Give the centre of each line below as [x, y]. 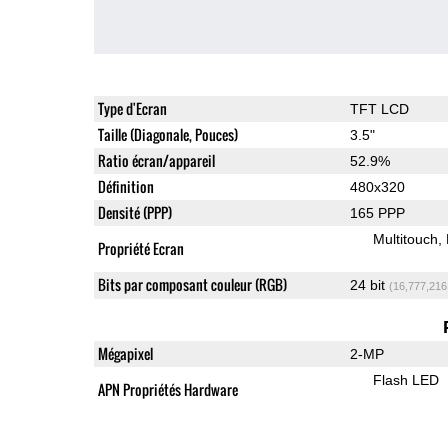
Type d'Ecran [132, 108]
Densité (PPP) [134, 212]
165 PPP [377, 212]
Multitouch [405, 238]
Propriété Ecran [140, 248]
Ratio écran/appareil [156, 160]
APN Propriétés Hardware [167, 389]
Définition [125, 186]
